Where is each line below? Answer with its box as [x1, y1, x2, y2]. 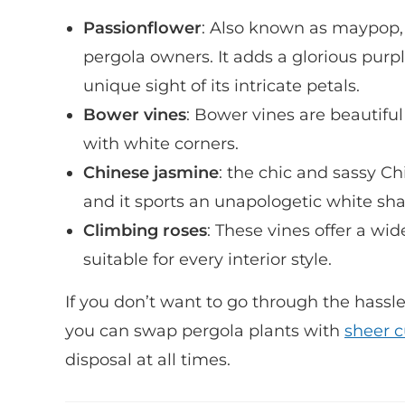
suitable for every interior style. [83, 249, 332, 269]
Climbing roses [83, 220, 207, 240]
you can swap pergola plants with [65, 320, 344, 341]
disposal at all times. [65, 349, 231, 370]
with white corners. [83, 133, 239, 154]
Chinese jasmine [83, 162, 219, 183]
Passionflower [83, 17, 202, 38]
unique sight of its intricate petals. [83, 75, 360, 96]
